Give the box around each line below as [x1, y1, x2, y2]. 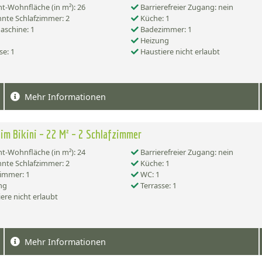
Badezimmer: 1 [139, 24, 192, 35]
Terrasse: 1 [139, 180, 177, 191]
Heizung [139, 35, 169, 46]
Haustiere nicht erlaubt [139, 46, 220, 57]
